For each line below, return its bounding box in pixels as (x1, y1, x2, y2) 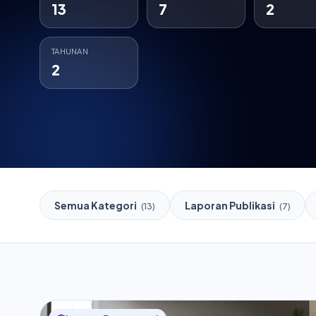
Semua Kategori (54, 199, 138, 212)
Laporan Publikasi (185, 199, 276, 212)
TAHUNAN (51, 47, 88, 56)
